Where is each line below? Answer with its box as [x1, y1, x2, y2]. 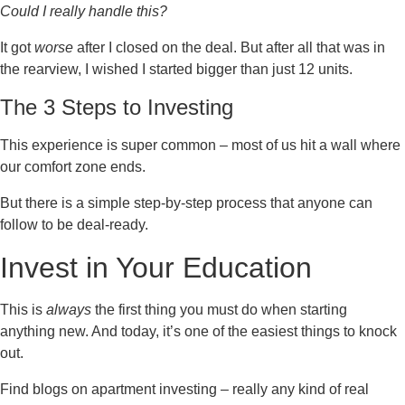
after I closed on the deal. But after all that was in [73, 39, 385, 55]
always [46, 301, 91, 317]
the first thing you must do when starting [91, 301, 347, 317]
